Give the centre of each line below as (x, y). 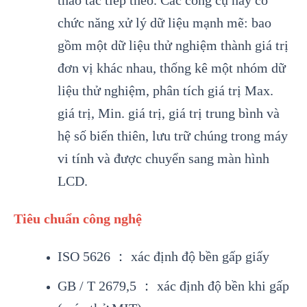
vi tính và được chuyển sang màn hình (163, 159)
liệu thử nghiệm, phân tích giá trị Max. (165, 91)
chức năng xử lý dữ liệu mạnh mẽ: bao (164, 23)
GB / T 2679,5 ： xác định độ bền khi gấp (173, 286)
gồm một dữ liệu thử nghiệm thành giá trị (173, 46)
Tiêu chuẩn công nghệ (78, 219)
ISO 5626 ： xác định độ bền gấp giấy (163, 257)
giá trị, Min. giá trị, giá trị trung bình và (168, 113)
